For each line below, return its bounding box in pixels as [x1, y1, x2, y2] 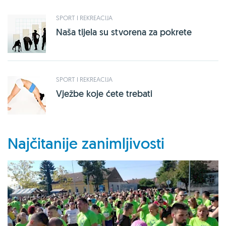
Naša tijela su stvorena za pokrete [56, 26, 192, 38]
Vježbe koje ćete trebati [56, 87, 152, 99]
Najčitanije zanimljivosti [8, 133, 164, 153]
